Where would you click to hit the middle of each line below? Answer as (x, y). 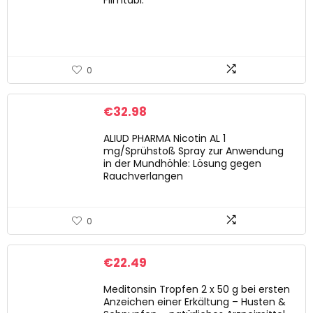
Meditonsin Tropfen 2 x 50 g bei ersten (197, 289)
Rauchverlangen (143, 176)
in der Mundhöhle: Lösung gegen (182, 163)
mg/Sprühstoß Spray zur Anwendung (194, 151)
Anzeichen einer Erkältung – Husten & (195, 302)
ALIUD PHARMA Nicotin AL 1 (165, 138)
